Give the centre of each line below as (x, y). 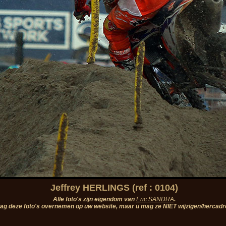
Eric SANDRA (155, 199)
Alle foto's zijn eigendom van (94, 199)
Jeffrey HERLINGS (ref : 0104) (114, 188)
